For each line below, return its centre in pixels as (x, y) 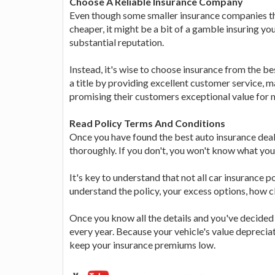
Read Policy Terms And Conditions (147, 123)
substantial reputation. (117, 42)
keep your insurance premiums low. (142, 244)
